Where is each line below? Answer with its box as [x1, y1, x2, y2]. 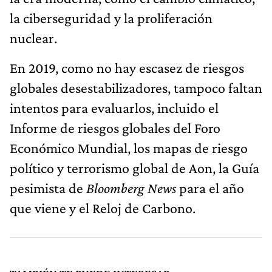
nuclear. [10, 29, 57, 46]
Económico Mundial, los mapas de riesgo [10, 139, 248, 156]
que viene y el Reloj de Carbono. [10, 199, 195, 216]
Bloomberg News [86, 179, 176, 196]
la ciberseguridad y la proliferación [10, 9, 212, 26]
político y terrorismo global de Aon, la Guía [10, 159, 259, 176]
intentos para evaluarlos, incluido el [10, 99, 219, 116]
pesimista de [10, 179, 86, 196]
